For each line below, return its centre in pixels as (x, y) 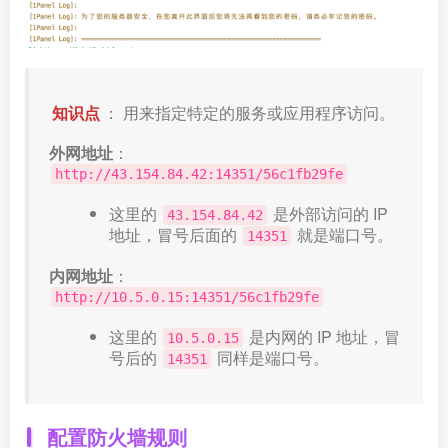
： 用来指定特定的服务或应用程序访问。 (249, 113)
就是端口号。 (343, 235)
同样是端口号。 (271, 358)
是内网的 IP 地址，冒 (322, 337)
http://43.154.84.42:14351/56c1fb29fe (199, 174)
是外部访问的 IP (328, 214)
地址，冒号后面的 (175, 235)
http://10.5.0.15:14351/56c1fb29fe (187, 297)
